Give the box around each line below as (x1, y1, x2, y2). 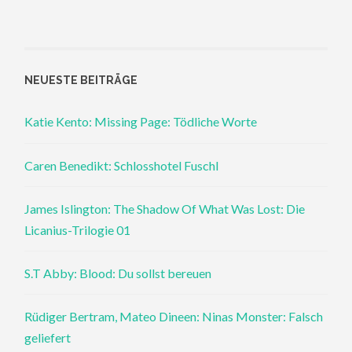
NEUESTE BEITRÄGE (24, 74, 138, 87)
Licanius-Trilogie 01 (24, 222, 131, 237)
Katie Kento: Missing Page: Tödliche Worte (24, 114, 258, 130)
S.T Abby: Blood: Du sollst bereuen (24, 265, 212, 280)
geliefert (24, 330, 71, 346)
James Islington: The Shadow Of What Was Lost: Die (24, 200, 306, 216)
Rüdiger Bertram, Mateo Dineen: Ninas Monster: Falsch (24, 309, 324, 324)
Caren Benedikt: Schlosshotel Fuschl (24, 157, 219, 173)
